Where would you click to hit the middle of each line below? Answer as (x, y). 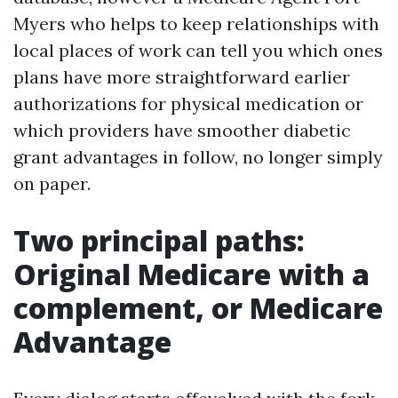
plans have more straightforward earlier (182, 77)
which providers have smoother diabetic (182, 130)
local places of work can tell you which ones (198, 50)
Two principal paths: (159, 240)
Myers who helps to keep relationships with (196, 24)
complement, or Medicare (198, 308)
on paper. (52, 183)
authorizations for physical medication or (188, 103)
